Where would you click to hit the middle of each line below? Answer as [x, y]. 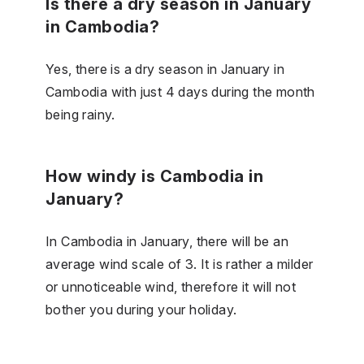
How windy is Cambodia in [154, 176]
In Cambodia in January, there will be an [167, 241]
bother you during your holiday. [141, 309]
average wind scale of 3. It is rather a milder [180, 264]
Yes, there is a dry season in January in [165, 69]
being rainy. [80, 114]
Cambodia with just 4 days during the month [180, 91]
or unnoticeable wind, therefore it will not [171, 286]
